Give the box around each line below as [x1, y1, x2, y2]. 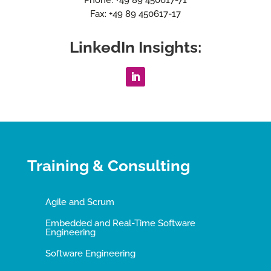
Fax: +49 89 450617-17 [90, 8, 181, 19]
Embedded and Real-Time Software [45, 217, 195, 229]
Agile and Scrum [45, 196, 114, 207]
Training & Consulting [27, 156, 190, 175]
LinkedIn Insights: [69, 38, 201, 56]
